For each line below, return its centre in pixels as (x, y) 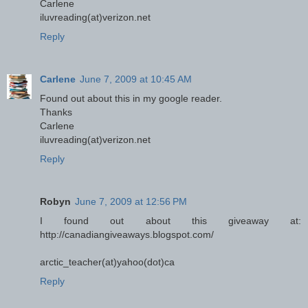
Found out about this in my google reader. (131, 99)
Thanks (56, 112)
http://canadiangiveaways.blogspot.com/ (127, 235)
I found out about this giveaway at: (170, 221)
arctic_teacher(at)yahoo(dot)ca (107, 262)
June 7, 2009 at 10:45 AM (136, 79)
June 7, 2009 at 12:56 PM (131, 202)
